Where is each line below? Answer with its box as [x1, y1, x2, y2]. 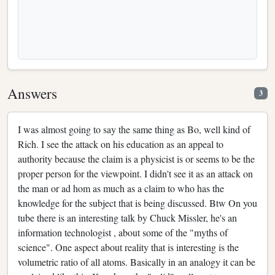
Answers [7, 83, 57, 103]
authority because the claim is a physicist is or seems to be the [18, 152, 255, 165]
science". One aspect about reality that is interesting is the [18, 240, 239, 254]
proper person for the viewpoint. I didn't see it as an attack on [18, 166, 253, 180]
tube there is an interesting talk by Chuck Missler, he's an [18, 211, 237, 224]
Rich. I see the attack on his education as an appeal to [18, 137, 223, 150]
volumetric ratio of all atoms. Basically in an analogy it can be [18, 255, 255, 268]
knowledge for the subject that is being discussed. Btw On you [18, 196, 257, 209]
